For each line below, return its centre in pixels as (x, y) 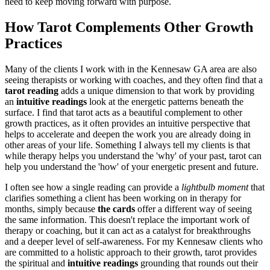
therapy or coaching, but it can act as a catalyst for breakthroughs (128, 230)
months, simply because (51, 209)
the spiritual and (36, 263)
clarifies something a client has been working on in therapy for (123, 198)
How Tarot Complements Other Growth (129, 27)
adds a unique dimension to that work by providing (156, 90)
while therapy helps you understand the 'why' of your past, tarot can (133, 155)
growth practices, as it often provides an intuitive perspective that (127, 123)
